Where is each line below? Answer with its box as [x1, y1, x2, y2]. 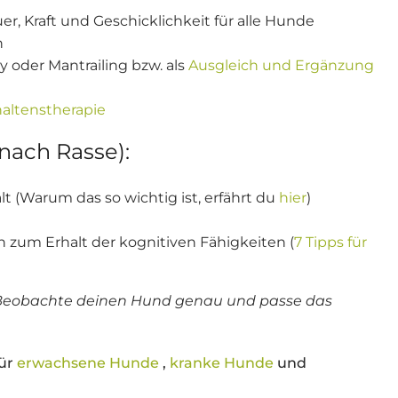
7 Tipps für [294, 234, 367, 251]
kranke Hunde [170, 354, 274, 371]
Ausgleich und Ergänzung [188, 57, 374, 74]
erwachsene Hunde [17, 354, 159, 371]
